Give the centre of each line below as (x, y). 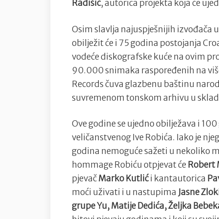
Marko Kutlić (123, 179)
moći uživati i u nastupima (125, 192)
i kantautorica (178, 179)
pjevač (85, 179)
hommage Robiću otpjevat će (130, 165)
